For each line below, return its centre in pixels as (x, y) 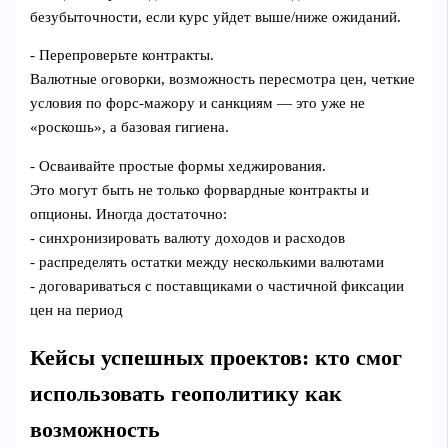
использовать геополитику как (186, 394)
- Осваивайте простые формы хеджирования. (178, 166)
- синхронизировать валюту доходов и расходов (188, 238)
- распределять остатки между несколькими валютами (207, 262)
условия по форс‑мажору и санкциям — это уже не (198, 103)
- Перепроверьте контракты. (122, 55)
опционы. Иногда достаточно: (129, 214)
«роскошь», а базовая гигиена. (130, 127)
